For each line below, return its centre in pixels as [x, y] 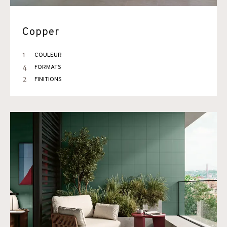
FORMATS [48, 67]
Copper [41, 32]
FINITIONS [48, 80]
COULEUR [48, 55]
